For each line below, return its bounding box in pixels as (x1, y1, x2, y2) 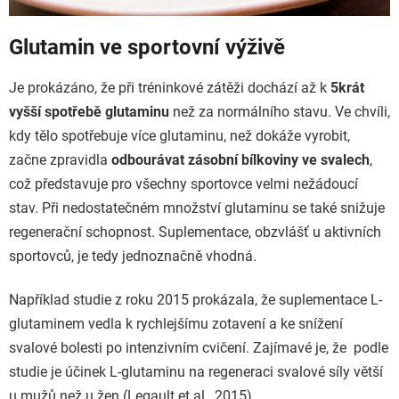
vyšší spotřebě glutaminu (9, 103, 169, 121)
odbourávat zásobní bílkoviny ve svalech (111, 151, 370, 169)
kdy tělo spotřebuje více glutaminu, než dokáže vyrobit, (9, 127, 350, 145)
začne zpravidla (9, 151, 111, 169)
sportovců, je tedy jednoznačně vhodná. (9, 248, 256, 265)
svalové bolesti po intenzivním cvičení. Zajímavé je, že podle (9, 339, 388, 357)
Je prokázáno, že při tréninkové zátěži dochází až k (9, 79, 330, 97)
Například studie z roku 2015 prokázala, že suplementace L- (9, 291, 382, 309)
